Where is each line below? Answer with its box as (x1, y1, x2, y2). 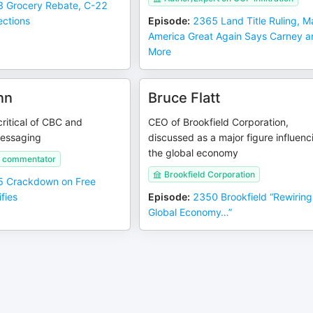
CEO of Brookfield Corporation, (148, 116, 289, 128)
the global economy (148, 147, 239, 159)
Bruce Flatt (148, 89, 221, 106)
